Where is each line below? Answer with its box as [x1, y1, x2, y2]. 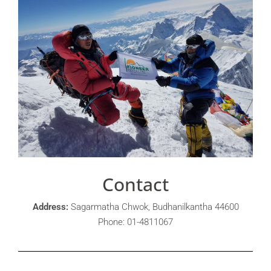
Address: [32, 201, 68, 213]
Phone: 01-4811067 [98, 217, 173, 228]
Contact [102, 172, 169, 197]
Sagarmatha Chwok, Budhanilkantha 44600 [68, 201, 239, 213]
